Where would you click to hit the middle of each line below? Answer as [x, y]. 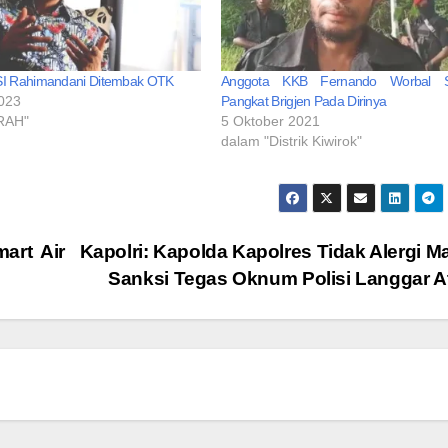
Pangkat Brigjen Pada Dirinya [303, 101]
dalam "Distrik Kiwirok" [291, 141]
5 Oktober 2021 [270, 121]
